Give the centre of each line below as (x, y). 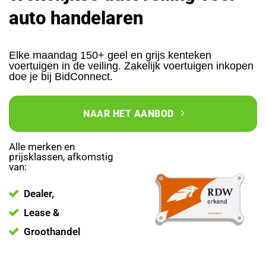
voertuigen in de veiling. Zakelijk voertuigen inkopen (131, 66)
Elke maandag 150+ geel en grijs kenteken (110, 56)
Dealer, (39, 194)
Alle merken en (42, 146)
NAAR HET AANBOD (129, 114)
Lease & (42, 213)
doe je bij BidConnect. (61, 77)
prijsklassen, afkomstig (61, 156)
